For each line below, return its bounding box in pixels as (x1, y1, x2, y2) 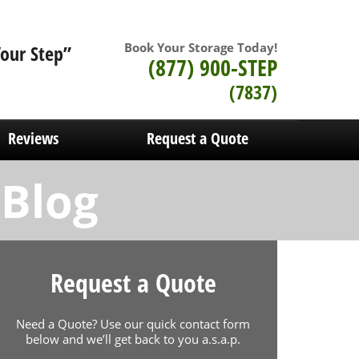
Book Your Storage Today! (124, 39, 277, 55)
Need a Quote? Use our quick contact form (16, 316, 250, 332)
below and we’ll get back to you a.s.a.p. (26, 331, 240, 347)
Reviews (8, 127, 58, 149)
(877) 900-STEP (148, 52, 277, 83)
